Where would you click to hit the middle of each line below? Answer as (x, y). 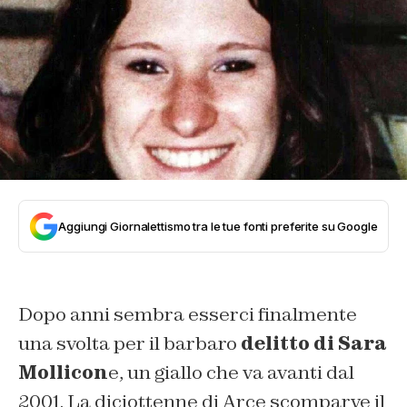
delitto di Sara (314, 343)
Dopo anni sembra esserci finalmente (188, 314)
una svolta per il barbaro (129, 343)
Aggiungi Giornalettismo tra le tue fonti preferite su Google (218, 226)
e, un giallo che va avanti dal (231, 372)
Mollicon (63, 372)
